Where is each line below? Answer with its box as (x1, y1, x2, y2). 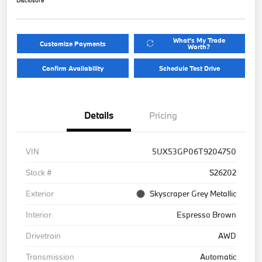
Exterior (26, 188, 54, 199)
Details (84, 109, 113, 121)
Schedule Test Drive (158, 63, 220, 73)
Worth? (188, 42, 211, 51)
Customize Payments (39, 39, 106, 48)
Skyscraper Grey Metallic (150, 188, 236, 199)
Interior (26, 209, 51, 220)
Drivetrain (26, 230, 61, 241)
